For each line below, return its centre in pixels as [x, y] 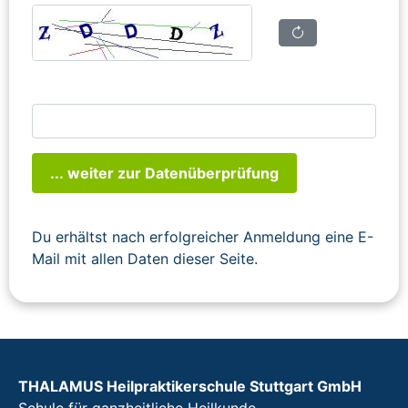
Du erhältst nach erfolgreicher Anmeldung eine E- [203, 236]
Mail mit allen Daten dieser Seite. [145, 258]
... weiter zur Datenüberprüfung [164, 173]
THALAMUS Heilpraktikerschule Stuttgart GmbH [190, 386]
